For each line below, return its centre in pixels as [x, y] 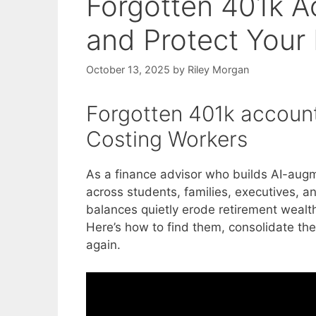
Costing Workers [167, 139]
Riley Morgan [218, 70]
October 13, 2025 [128, 70]
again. [103, 245]
